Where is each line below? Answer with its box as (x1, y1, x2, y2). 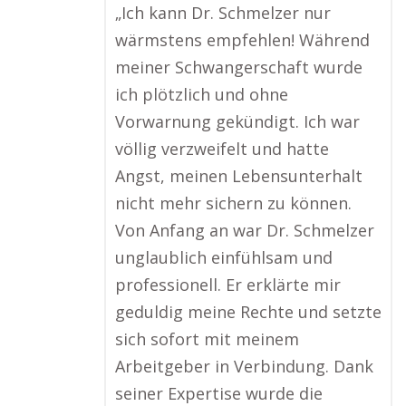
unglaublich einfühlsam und (115, 246, 333, 268)
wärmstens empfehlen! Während (115, 29, 370, 51)
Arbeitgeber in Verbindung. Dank (115, 355, 373, 377)
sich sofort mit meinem (115, 328, 299, 350)
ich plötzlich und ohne (115, 83, 288, 105)
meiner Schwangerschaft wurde (115, 56, 362, 78)
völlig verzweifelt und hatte (115, 138, 329, 159)
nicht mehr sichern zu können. (115, 192, 352, 214)
